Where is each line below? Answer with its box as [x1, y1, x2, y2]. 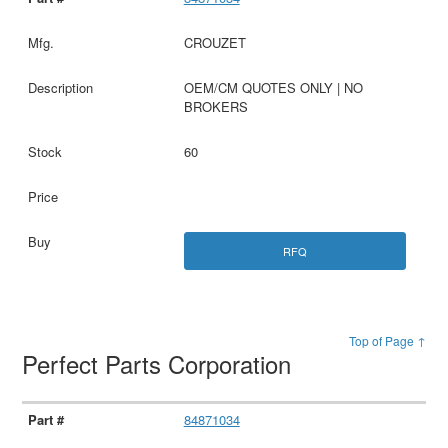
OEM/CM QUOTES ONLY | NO [183, 78, 363, 98]
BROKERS [183, 97, 248, 117]
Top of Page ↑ [348, 331, 426, 349]
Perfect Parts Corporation [22, 345, 299, 381]
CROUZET [183, 33, 246, 53]
